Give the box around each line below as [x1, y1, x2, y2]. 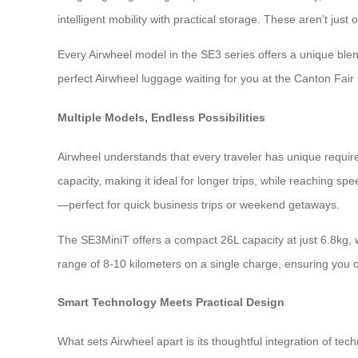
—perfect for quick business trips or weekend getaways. [58, 197, 340, 211]
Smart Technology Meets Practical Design [58, 296, 284, 309]
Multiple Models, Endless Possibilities [58, 110, 265, 124]
